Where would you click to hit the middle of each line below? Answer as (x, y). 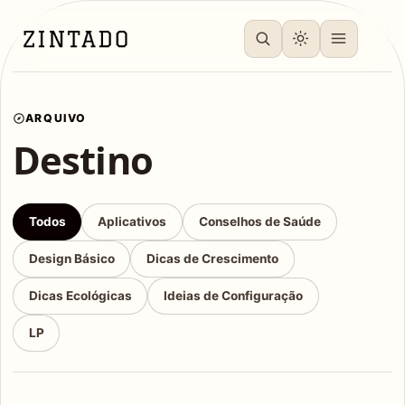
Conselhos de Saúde (259, 221)
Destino (82, 159)
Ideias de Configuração (234, 295)
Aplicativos (132, 221)
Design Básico (71, 258)
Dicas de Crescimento (213, 258)
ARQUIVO (56, 118)
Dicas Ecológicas (80, 295)
